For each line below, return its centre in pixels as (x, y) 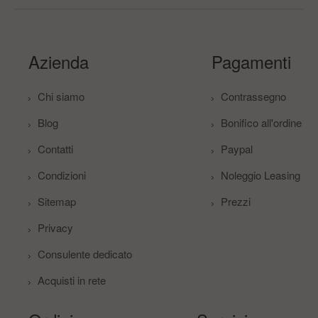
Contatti (55, 148)
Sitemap (57, 201)
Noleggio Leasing (261, 175)
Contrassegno (253, 96)
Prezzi (236, 201)
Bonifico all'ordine (261, 122)
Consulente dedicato (85, 253)
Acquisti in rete (72, 280)
